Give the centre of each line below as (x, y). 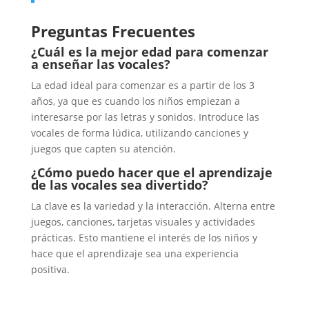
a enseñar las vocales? (100, 64)
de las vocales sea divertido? (119, 185)
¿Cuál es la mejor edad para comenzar (149, 52)
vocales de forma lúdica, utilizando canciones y (139, 133)
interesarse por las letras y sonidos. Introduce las (145, 117)
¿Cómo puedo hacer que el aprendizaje (151, 173)
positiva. (50, 270)
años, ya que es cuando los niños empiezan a (135, 101)
